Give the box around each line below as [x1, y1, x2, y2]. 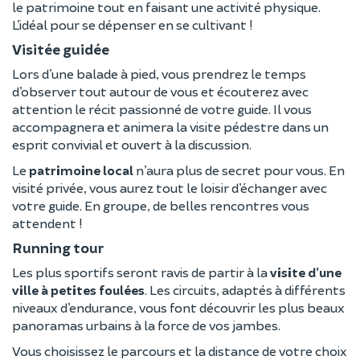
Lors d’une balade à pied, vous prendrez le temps [12, 65, 306, 81]
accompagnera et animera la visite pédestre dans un [12, 118, 329, 134]
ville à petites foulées [12, 281, 145, 297]
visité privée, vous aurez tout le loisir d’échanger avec [12, 179, 327, 195]
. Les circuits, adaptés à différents [145, 281, 346, 297]
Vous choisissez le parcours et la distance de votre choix [12, 342, 347, 358]
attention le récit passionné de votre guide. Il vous [12, 100, 312, 117]
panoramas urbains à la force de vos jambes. [12, 317, 280, 333]
